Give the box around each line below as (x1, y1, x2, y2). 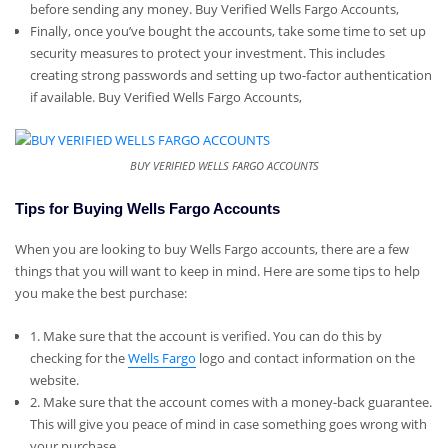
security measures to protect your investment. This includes (29, 44, 385, 63)
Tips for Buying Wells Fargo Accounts (15, 200, 280, 217)
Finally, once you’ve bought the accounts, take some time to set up (29, 22, 426, 41)
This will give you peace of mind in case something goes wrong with (29, 414, 427, 433)
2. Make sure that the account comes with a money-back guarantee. (29, 392, 432, 411)
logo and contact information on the (195, 348, 415, 367)
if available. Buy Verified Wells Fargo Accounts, (29, 88, 302, 107)
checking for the (29, 348, 128, 367)
